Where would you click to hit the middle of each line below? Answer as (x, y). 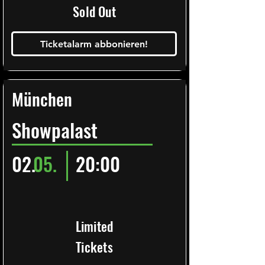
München (42, 98)
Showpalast (55, 130)
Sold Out (94, 11)
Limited (94, 226)
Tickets (94, 247)
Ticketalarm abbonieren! (94, 44)
